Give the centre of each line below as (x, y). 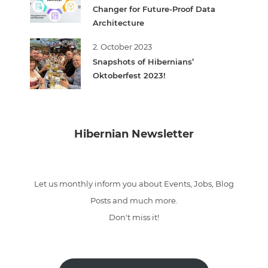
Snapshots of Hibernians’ (143, 61)
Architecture (118, 22)
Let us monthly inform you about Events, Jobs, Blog (134, 183)
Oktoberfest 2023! (129, 75)
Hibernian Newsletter (134, 134)
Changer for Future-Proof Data (154, 9)
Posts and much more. (134, 200)
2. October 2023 (122, 46)
